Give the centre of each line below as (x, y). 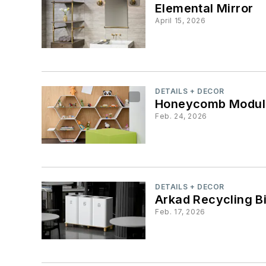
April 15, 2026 (180, 20)
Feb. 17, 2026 (180, 212)
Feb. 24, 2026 (181, 116)
